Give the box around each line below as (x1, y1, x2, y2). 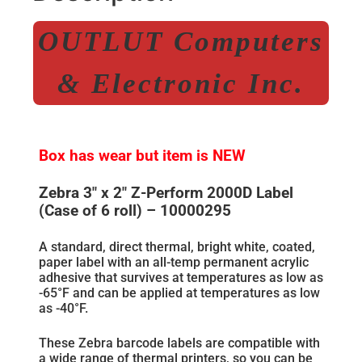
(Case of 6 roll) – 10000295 (39, 201, 231, 220)
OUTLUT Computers (38, 25, 324, 57)
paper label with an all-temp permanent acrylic (39, 254, 309, 270)
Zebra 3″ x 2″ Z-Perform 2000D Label (39, 183, 293, 202)
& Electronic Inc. (57, 67, 305, 99)
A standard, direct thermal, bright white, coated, (39, 238, 315, 255)
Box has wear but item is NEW (39, 146, 246, 165)
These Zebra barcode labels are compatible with (39, 335, 320, 351)
